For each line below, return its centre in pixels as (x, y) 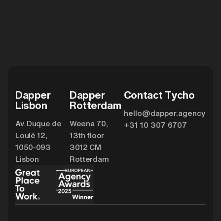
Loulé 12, (31, 135)
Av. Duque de (38, 124)
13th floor (87, 135)
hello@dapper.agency (165, 113)
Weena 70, (89, 124)
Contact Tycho (159, 94)
